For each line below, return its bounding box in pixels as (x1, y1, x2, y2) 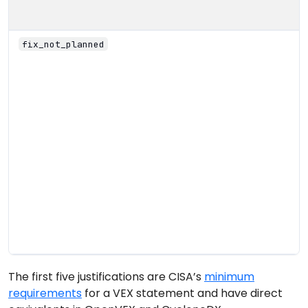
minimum (204, 268, 254, 285)
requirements (8, 285, 82, 301)
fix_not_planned (21, 38, 104, 50)
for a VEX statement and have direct (82, 285, 283, 301)
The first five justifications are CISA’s (8, 268, 204, 285)
